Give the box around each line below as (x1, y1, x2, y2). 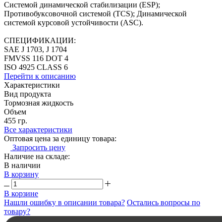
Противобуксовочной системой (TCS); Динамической (4, 9, 187, 18)
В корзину (4, 169, 39, 178)
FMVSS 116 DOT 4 (4, 54, 68, 62)
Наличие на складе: (4, 152, 70, 161)
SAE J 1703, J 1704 (4, 45, 67, 54)
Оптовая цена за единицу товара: (4, 134, 116, 143)
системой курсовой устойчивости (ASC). (4, 18, 143, 27)
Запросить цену (12, 143, 65, 152)
